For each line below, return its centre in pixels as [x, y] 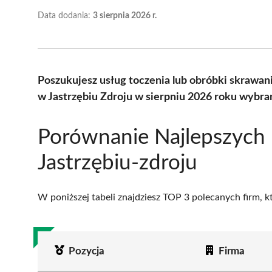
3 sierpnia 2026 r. [125, 15]
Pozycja [87, 251]
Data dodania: [65, 15]
